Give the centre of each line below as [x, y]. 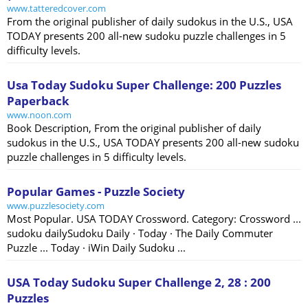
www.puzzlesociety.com [56, 206]
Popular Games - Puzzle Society [96, 192]
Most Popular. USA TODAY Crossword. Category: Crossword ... [154, 219]
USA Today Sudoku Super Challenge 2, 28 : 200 [139, 283]
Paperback [38, 101]
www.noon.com [39, 115]
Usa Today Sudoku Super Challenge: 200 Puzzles [144, 85]
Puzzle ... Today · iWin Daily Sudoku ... [96, 248]
